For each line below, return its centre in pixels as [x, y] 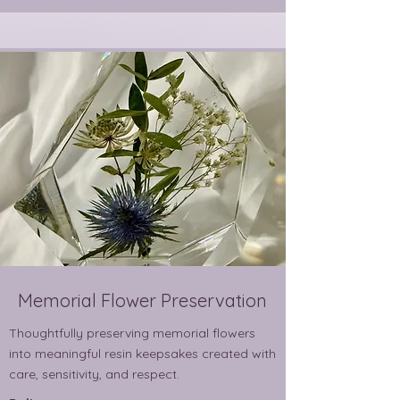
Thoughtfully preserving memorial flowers [132, 333]
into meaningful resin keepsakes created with [142, 354]
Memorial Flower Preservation [142, 301]
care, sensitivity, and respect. [94, 375]
